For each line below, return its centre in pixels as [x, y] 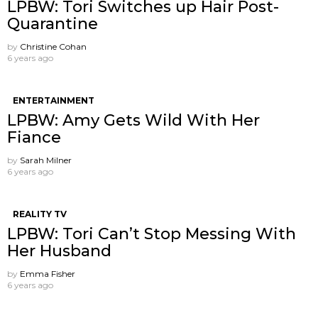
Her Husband [59, 251]
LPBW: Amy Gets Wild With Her [133, 121]
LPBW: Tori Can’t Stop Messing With [152, 234]
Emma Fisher [48, 274]
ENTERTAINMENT [54, 101]
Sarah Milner [46, 160]
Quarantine [53, 24]
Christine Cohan [53, 47]
